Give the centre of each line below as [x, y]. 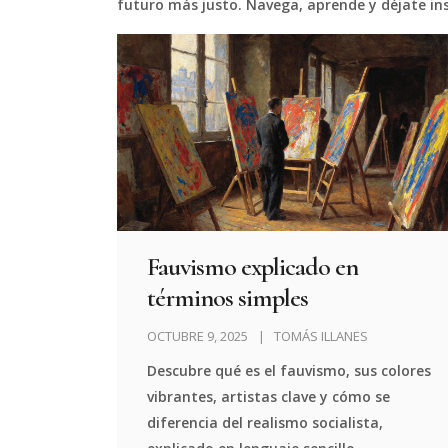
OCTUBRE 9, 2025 [197, 335]
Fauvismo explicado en [252, 266]
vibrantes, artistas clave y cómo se [269, 396]
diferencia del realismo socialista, [265, 422]
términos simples [227, 297]
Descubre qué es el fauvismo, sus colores [289, 370]
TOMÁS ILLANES [321, 335]
